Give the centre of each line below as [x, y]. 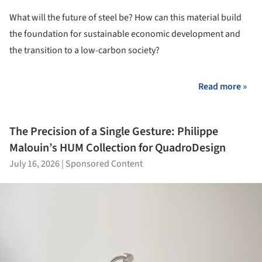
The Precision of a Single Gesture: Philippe [114, 131]
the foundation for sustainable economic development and [125, 34]
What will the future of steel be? [71, 18]
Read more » [223, 87]
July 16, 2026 [35, 163]
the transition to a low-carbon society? [85, 51]
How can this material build [188, 18]
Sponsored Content [104, 163]
